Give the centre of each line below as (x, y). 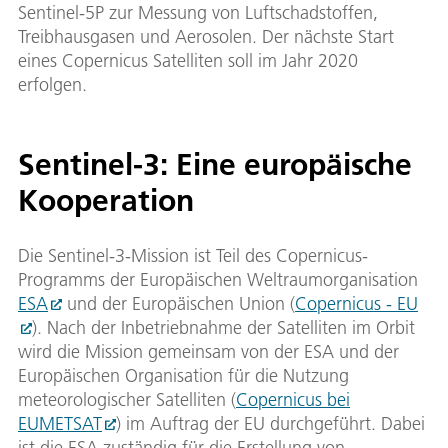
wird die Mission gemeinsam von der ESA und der (208, 352)
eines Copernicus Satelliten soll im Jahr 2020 (188, 61)
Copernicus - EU (356, 304)
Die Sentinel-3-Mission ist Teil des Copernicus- (193, 256)
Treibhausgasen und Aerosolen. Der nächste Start (206, 37)
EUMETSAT (60, 424)
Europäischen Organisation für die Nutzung (183, 376)
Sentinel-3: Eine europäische (215, 165)
